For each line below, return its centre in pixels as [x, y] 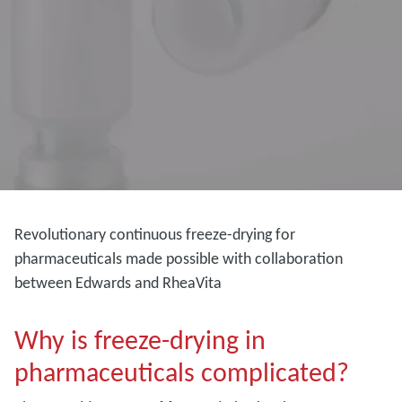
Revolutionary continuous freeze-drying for [155, 234]
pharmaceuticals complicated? [182, 372]
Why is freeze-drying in [140, 340]
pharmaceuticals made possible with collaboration [179, 258]
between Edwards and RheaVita [118, 283]
